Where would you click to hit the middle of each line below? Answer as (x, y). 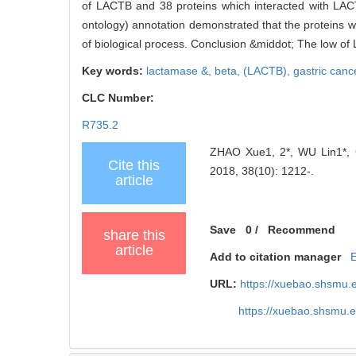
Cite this (134, 165)
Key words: (114, 70)
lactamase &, (180, 70)
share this (134, 235)
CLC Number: (120, 97)
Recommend (302, 229)
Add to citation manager (276, 256)
